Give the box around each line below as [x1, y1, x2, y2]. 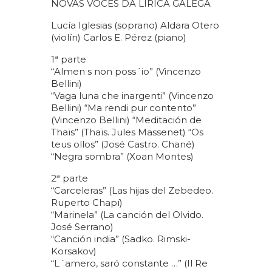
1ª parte [51, 53, 86, 66]
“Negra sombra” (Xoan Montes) [51, 151, 194, 163]
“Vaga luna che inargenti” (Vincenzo [51, 90, 214, 102]
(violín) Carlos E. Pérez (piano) [51, 32, 186, 44]
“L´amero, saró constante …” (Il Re [51, 257, 208, 270]
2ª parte [51, 172, 88, 185]
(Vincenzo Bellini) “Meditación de [51, 114, 202, 126]
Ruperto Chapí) [51, 197, 123, 209]
